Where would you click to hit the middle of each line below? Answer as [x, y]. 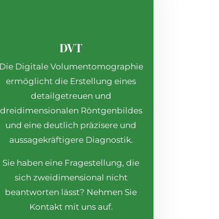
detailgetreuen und [71, 96]
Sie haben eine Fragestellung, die [71, 163]
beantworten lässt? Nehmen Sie [71, 192]
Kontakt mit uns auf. [71, 207]
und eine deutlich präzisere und [71, 125]
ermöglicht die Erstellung [60, 81]
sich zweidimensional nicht [71, 178]
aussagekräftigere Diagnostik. [71, 140]
